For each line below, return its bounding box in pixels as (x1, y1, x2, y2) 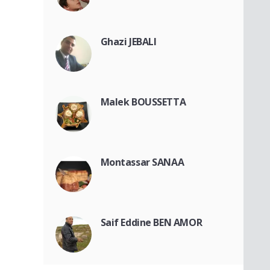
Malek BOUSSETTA (100, 95, 186, 108)
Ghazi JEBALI (100, 34, 157, 48)
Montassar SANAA (100, 155, 184, 169)
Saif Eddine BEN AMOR (100, 215, 202, 229)
